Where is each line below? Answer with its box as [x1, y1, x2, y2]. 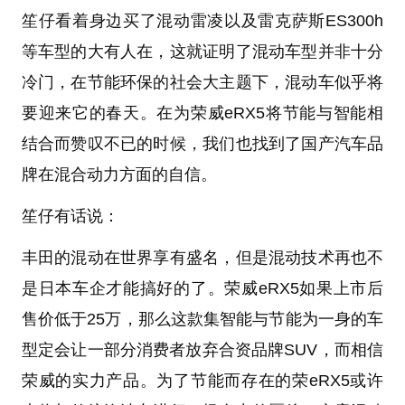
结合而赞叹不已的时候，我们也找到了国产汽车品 [21, 134, 384, 153]
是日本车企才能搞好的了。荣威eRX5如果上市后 [21, 278, 384, 297]
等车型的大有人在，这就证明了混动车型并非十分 [21, 42, 384, 61]
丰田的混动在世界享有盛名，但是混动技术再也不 [21, 248, 384, 267]
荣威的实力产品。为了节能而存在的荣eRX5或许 [21, 371, 384, 390]
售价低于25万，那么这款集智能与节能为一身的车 [21, 309, 384, 328]
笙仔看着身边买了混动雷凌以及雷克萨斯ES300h [21, 11, 384, 30]
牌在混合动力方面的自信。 [21, 165, 217, 184]
